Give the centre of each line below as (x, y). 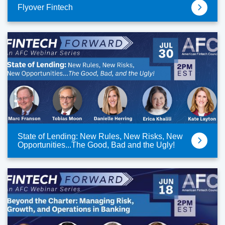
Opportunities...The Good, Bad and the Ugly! (96, 144)
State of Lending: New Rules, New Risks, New (100, 136)
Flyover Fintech (45, 7)
